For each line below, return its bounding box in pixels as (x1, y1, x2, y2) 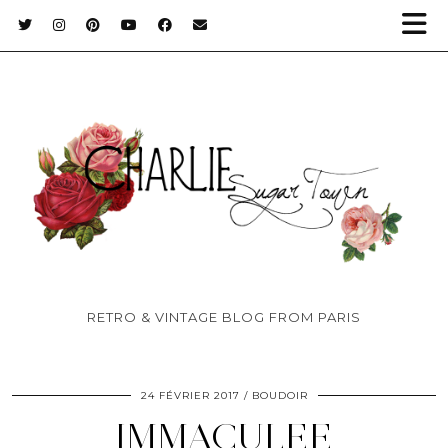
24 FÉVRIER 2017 (140, 389, 240, 402)
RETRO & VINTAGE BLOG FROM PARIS (87, 309, 361, 325)
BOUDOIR (251, 389, 308, 402)
